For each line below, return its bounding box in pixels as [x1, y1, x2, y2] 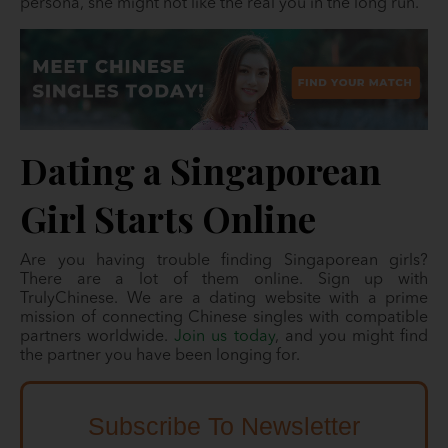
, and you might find [274, 329, 428, 346]
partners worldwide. [20, 329, 175, 346]
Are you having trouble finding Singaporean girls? [20, 253, 428, 270]
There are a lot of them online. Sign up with [20, 272, 428, 289]
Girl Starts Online [20, 194, 316, 243]
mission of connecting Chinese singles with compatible [20, 310, 428, 327]
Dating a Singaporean [20, 146, 381, 195]
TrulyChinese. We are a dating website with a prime [20, 291, 428, 308]
